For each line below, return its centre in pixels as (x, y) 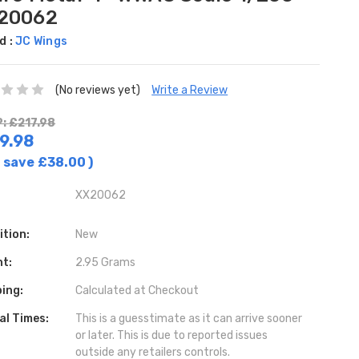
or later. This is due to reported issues (171, 335)
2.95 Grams (105, 262)
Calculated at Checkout (137, 290)
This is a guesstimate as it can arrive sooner (188, 318)
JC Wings (42, 41)
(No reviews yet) (98, 90)
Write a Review (190, 90)
